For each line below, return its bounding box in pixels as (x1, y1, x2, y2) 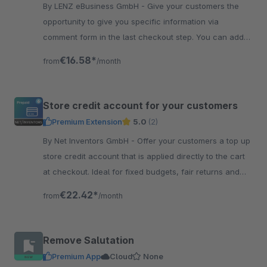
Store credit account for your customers (43, 100, 238, 111)
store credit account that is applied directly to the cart (43, 151, 245, 161)
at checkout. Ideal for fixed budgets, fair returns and (43, 167, 240, 176)
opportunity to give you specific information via (43, 17, 219, 26)
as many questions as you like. (43, 48, 157, 57)
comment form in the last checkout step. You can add (43, 32, 244, 42)
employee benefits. (43, 182, 114, 192)
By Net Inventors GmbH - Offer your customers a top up (43, 136, 137, 145)
